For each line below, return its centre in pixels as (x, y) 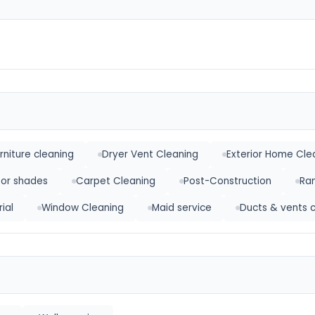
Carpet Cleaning (116, 181)
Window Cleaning (83, 208)
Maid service (182, 208)
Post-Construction (227, 181)
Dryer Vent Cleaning (150, 154)
